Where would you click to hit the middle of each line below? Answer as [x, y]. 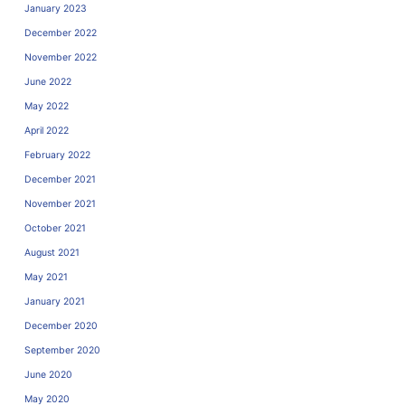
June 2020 [48, 374]
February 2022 [57, 155]
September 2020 [62, 350]
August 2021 [52, 252]
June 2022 [48, 81]
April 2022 [47, 130]
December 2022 [61, 33]
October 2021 [55, 228]
